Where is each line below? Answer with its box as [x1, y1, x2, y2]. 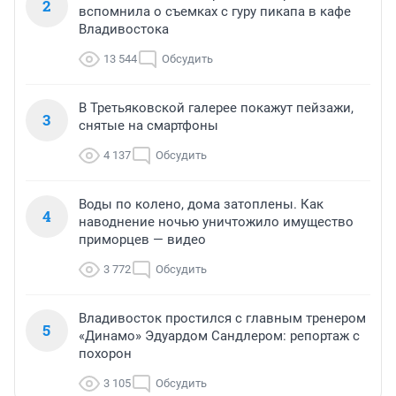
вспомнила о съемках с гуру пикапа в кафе [79, 4, 351, 20]
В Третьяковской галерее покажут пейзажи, [79, 100, 354, 117]
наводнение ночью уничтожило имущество [79, 214, 354, 231]
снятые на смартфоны [79, 118, 218, 134]
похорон [79, 346, 132, 362]
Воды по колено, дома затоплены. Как [79, 196, 324, 213]
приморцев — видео [79, 232, 206, 248]
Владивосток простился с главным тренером [79, 310, 366, 327]
